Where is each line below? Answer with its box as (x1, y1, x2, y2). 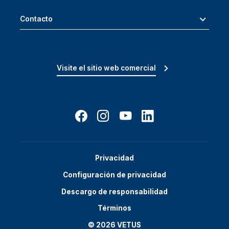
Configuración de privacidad (63, 170, 166, 179)
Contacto (20, 15, 53, 24)
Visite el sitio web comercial (57, 64, 156, 73)
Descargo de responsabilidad (61, 187, 168, 196)
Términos (98, 204, 131, 213)
